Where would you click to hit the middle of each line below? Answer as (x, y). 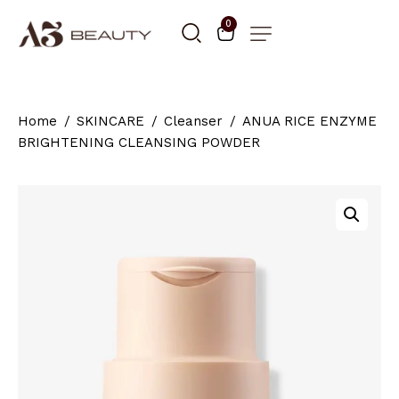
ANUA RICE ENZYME (309, 122)
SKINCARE (110, 122)
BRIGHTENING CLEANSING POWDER (139, 143)
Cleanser (193, 122)
